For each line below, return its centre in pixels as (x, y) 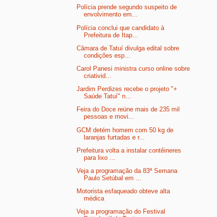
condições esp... (107, 55)
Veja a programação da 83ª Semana (127, 171)
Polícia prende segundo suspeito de (127, 7)
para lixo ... (100, 157)
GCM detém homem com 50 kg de (125, 130)
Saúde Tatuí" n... (108, 96)
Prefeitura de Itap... (111, 35)
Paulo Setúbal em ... (113, 178)
